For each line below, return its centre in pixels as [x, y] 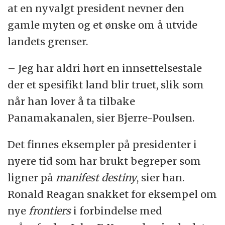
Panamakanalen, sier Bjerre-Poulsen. [101, 118]
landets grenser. [48, 41]
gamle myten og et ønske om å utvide [103, 25]
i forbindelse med [117, 210]
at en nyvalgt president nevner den [96, 8]
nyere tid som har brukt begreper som [104, 161]
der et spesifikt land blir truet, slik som [106, 84]
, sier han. [161, 177]
